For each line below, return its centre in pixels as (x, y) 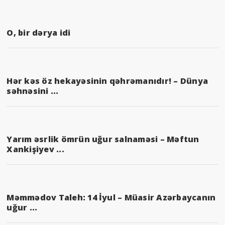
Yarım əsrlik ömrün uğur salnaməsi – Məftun (103, 139)
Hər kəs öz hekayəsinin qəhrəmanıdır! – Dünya (107, 81)
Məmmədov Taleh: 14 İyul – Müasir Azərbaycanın (111, 197)
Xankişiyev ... (35, 149)
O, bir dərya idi (39, 32)
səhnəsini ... (33, 91)
